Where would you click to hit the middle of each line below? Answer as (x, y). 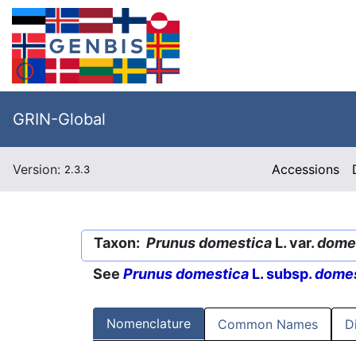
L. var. (294, 243)
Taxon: (120, 243)
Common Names (268, 325)
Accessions (306, 169)
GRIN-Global (59, 119)
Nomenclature (149, 324)
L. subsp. (282, 274)
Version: (39, 169)
